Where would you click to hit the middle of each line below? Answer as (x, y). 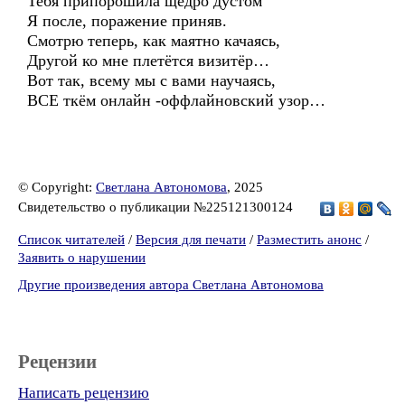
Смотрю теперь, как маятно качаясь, (154, 41)
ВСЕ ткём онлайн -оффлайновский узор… (176, 100)
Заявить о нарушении (82, 258)
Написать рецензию (84, 393)
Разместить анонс (309, 240)
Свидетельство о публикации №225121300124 (157, 207)
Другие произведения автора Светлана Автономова (171, 285)
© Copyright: (57, 187)
